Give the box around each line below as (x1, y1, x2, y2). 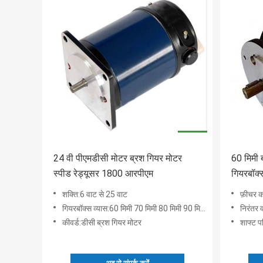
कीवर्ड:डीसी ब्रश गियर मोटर (62, 218, 141, 228)
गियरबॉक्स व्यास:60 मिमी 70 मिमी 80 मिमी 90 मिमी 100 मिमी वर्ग (62, 204, 200, 214)
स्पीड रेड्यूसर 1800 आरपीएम (53, 168, 153, 180)
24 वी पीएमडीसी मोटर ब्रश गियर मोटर (53, 153, 182, 164)
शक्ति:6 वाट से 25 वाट (62, 190, 127, 200)
